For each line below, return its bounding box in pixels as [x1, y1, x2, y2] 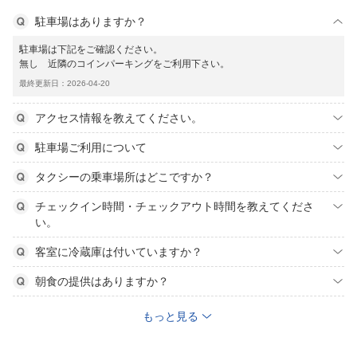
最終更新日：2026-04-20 [19, 79, 110, 88]
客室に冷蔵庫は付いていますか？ [35, 245, 202, 258]
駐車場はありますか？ [35, 15, 147, 28]
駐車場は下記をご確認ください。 [19, 44, 163, 55]
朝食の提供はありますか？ [35, 275, 169, 288]
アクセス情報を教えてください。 [35, 112, 202, 124]
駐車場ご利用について [35, 141, 147, 154]
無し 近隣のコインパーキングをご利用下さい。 [19, 58, 229, 69]
